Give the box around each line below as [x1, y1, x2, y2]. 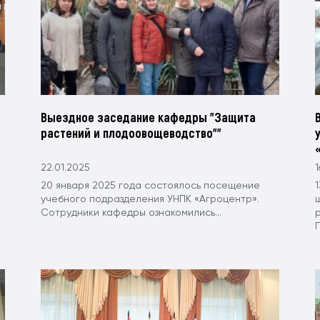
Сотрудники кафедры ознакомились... [41, 207, 222, 218]
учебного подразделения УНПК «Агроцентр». [41, 194, 260, 204]
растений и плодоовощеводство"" [41, 124, 222, 141]
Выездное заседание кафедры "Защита [41, 109, 256, 125]
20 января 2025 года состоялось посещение [41, 180, 261, 191]
